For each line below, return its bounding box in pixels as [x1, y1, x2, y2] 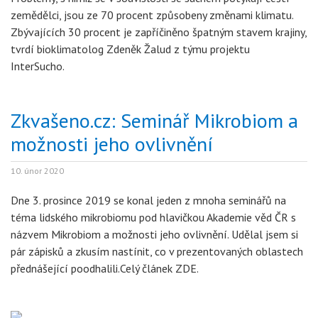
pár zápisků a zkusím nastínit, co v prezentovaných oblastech [11, 244, 303, 258]
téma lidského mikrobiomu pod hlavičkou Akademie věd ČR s [11, 210, 296, 224]
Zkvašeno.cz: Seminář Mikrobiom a [11, 107, 298, 133]
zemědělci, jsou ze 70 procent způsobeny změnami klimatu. [11, 8, 293, 22]
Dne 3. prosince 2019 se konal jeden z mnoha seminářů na [11, 193, 286, 207]
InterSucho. [11, 59, 67, 73]
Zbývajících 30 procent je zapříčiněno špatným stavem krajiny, [11, 25, 307, 39]
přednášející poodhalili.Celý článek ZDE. [11, 261, 199, 275]
